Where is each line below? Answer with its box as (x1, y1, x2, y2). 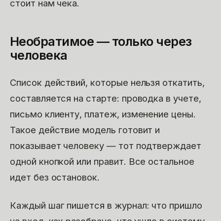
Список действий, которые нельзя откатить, (10, 76, 205, 88)
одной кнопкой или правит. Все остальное (10, 155, 194, 167)
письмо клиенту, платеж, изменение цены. (10, 108, 196, 119)
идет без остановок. (10, 171, 100, 183)
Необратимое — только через (10, 34, 192, 49)
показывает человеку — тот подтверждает (10, 140, 201, 151)
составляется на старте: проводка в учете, (10, 92, 201, 104)
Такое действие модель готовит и (10, 124, 160, 135)
